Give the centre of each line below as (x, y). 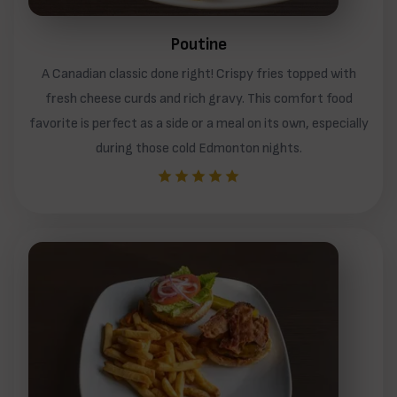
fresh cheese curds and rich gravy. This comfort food (198, 98)
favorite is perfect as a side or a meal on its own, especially (198, 123)
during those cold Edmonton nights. (198, 148)
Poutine (198, 44)
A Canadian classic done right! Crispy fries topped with (198, 74)
